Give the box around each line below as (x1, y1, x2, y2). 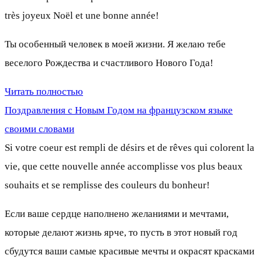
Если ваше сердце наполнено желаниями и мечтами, (5, 208, 229, 219)
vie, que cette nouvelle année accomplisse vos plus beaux (5, 160, 243, 172)
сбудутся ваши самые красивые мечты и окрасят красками (5, 245, 254, 257)
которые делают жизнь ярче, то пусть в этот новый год (5, 226, 237, 238)
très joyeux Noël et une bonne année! (5, 9, 159, 21)
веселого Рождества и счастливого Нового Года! (5, 57, 213, 68)
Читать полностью (5, 85, 83, 97)
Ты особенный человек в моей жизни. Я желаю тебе (5, 38, 226, 50)
